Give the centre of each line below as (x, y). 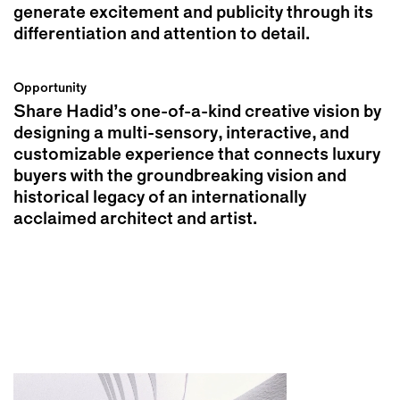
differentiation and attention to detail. (162, 35)
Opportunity (50, 89)
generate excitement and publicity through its (193, 13)
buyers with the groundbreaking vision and (180, 177)
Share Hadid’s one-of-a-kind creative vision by (197, 112)
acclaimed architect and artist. (135, 220)
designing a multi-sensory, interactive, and (181, 134)
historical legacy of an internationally (160, 198)
